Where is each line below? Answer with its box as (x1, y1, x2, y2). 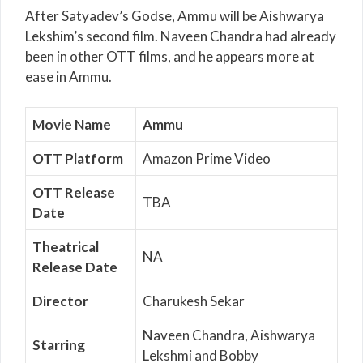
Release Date (32, 258, 117, 276)
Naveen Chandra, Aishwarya (143, 327, 315, 344)
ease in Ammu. (25, 67, 112, 85)
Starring (32, 336, 85, 354)
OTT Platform (32, 150, 123, 168)
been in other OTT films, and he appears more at (25, 47, 314, 65)
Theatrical (32, 238, 99, 256)
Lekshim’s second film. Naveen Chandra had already (25, 27, 336, 45)
